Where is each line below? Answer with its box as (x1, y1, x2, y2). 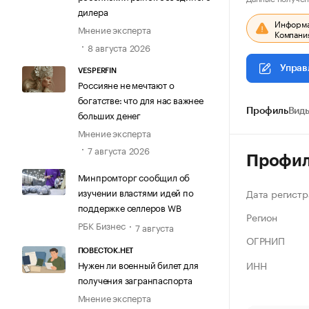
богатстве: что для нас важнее (77, 92, 203, 106)
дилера (77, 4, 108, 19)
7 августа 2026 (87, 143, 150, 157)
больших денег (77, 107, 141, 121)
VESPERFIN (77, 66, 117, 74)
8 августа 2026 (87, 39, 150, 54)
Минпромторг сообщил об (77, 170, 190, 184)
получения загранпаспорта (77, 272, 192, 287)
